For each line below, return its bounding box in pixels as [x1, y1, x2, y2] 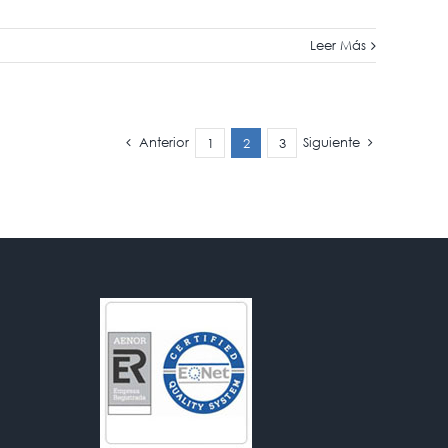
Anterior [139, 134, 190, 151]
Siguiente [303, 134, 361, 151]
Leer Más [310, 37, 367, 54]
